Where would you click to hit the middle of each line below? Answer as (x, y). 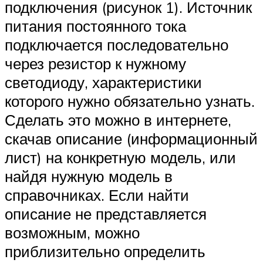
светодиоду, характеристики (103, 82)
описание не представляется (106, 213)
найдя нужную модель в (89, 176)
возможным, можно (72, 232)
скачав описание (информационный (131, 138)
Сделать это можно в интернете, (118, 119)
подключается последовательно (117, 44)
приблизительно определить (105, 251)
